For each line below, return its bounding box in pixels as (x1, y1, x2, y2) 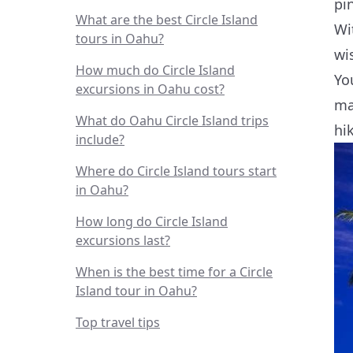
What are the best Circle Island (76, 11, 258, 28)
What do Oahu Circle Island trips (76, 112, 269, 129)
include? (76, 131, 124, 148)
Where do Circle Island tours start (76, 162, 277, 180)
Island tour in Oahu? (76, 282, 197, 299)
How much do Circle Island (76, 61, 235, 79)
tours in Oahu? (76, 30, 164, 47)
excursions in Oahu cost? (76, 80, 225, 98)
